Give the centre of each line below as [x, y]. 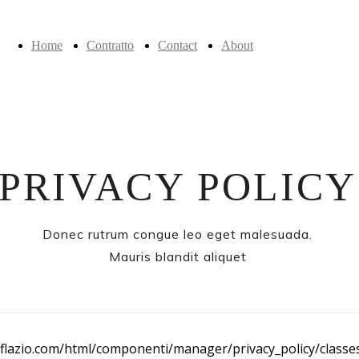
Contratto [110, 45]
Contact [177, 45]
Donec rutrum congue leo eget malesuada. [177, 234]
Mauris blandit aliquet [177, 256]
